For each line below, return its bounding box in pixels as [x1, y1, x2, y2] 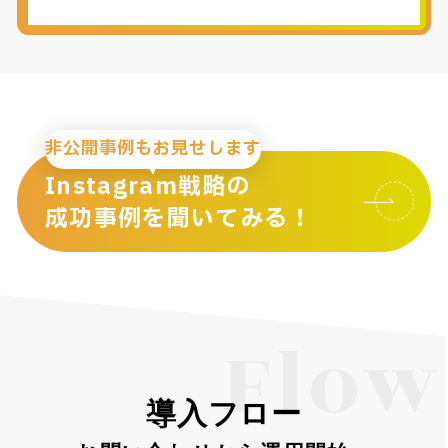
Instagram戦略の [44, 169, 252, 204]
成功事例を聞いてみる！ [44, 201, 313, 236]
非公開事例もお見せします [44, 135, 262, 162]
